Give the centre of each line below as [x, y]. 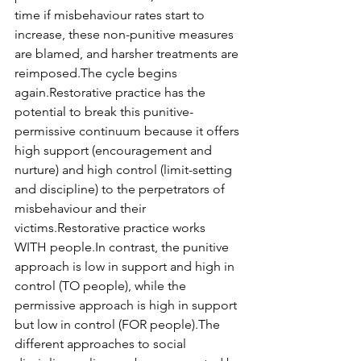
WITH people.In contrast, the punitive [123, 247]
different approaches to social [102, 344]
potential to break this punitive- [104, 112]
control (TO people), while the [102, 286]
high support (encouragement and [115, 151]
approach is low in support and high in [126, 267]
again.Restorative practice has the [112, 93]
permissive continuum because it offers [129, 131]
